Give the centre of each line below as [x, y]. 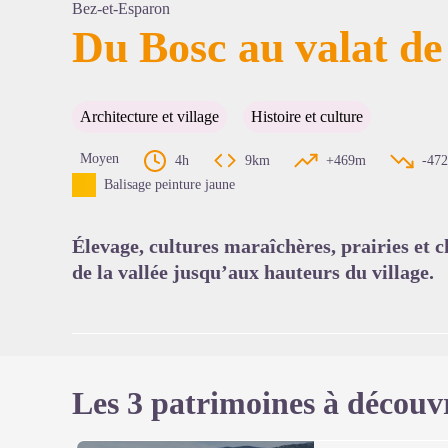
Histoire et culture [307, 116]
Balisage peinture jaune [169, 184]
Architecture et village [149, 116]
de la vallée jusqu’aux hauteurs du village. [253, 272]
